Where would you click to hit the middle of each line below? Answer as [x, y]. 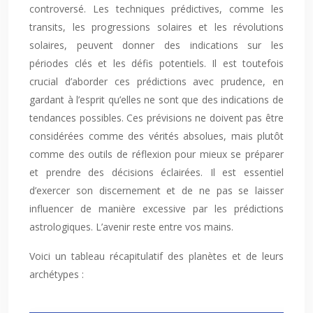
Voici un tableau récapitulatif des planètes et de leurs [156, 256]
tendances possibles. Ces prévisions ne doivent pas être [156, 118]
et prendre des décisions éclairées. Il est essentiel [156, 172]
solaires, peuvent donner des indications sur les [156, 45]
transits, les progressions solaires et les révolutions [156, 27]
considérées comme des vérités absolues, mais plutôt [156, 136]
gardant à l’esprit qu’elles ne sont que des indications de [156, 100]
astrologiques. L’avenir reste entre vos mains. [131, 227]
